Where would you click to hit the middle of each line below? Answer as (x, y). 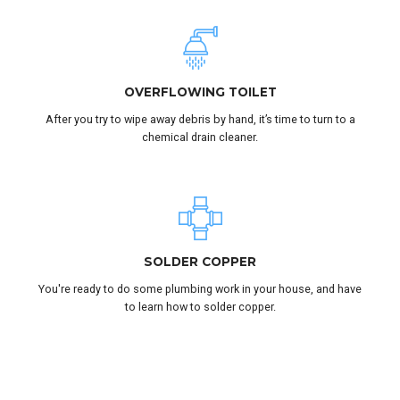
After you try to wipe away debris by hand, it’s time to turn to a (200, 119)
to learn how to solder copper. (200, 306)
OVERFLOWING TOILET (200, 92)
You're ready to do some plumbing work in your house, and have (200, 288)
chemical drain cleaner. (200, 137)
